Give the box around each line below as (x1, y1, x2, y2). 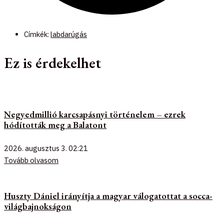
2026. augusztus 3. (4, 143, 68, 153)
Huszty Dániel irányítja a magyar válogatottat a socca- (4, 189, 212, 201)
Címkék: (24, 29, 50, 39)
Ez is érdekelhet (4, 53, 101, 73)
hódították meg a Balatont (4, 119, 106, 131)
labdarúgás (50, 29, 87, 39)
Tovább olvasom (4, 155, 58, 165)
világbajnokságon (4, 200, 71, 212)
